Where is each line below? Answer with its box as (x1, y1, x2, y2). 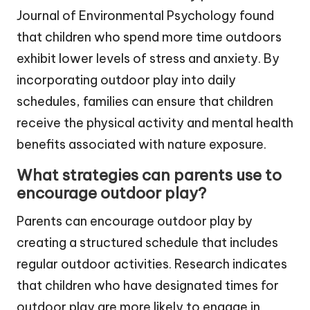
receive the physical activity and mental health (17, 115, 293, 131)
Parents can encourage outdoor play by (17, 213, 253, 230)
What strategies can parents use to (17, 165, 282, 185)
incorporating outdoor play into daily (17, 72, 236, 89)
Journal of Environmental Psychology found (17, 8, 274, 24)
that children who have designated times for (17, 277, 279, 294)
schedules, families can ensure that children (17, 93, 273, 110)
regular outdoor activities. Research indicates (17, 256, 287, 273)
